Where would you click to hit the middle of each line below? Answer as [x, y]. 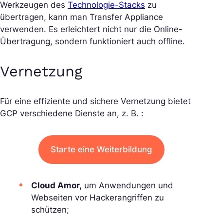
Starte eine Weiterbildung [101, 149]
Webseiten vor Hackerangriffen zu [98, 197]
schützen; [50, 209]
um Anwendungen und [127, 185]
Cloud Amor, [56, 185]
